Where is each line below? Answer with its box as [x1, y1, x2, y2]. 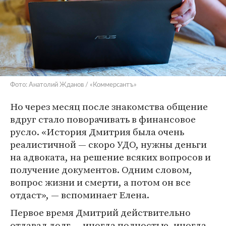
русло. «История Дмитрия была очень [10, 125, 184, 138]
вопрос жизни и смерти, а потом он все [10, 175, 191, 189]
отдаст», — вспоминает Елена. [10, 188, 149, 201]
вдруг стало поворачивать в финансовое [10, 112, 196, 126]
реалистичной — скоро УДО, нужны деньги [10, 137, 207, 151]
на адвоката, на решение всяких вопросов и [10, 150, 211, 163]
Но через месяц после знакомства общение [10, 99, 208, 113]
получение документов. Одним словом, [10, 162, 192, 176]
